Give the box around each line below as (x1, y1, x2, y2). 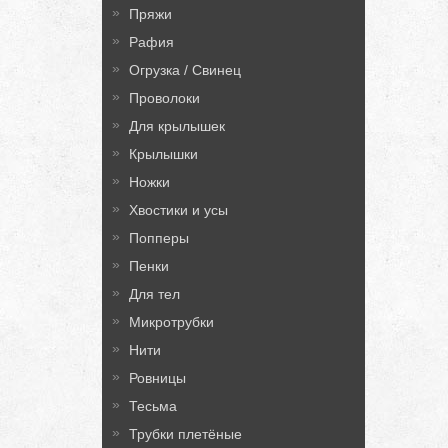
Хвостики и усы (129, 202, 228, 218)
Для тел (129, 286, 180, 302)
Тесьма (129, 398, 177, 414)
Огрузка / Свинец (129, 62, 241, 78)
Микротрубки (129, 314, 214, 330)
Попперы (129, 230, 189, 246)
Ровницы (129, 370, 186, 386)
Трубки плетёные (129, 426, 242, 442)
